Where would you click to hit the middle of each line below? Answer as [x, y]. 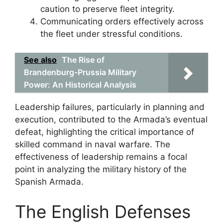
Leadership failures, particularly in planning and [110, 107]
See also [40, 60]
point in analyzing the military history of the [101, 169]
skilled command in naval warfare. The [93, 144]
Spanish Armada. [49, 182]
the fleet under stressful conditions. [111, 34]
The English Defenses [103, 211]
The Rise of [83, 60]
